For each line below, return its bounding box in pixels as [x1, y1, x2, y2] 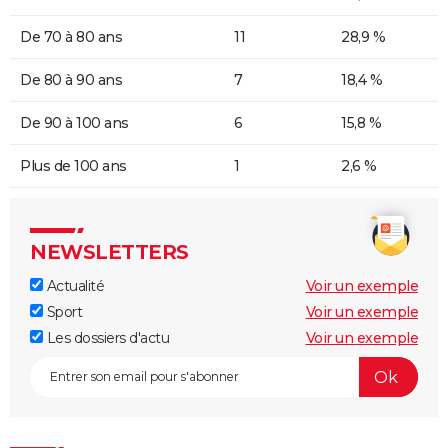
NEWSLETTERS [30, 240, 189, 265]
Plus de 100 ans [20, 157, 127, 176]
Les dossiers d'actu [43, 329, 169, 348]
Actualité [43, 277, 104, 296]
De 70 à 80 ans [20, 28, 122, 47]
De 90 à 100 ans [20, 114, 129, 133]
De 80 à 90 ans [20, 71, 122, 90]
